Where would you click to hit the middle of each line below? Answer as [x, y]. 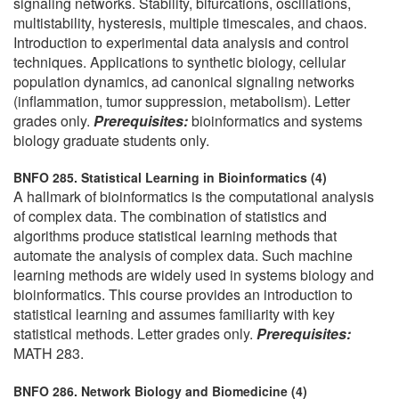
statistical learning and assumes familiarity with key [174, 314]
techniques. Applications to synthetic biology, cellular [179, 61]
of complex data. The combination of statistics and [170, 216]
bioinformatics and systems [277, 120]
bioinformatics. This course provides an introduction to [183, 295]
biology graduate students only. [111, 140]
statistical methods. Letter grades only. [135, 334]
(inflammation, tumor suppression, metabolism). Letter [182, 101]
